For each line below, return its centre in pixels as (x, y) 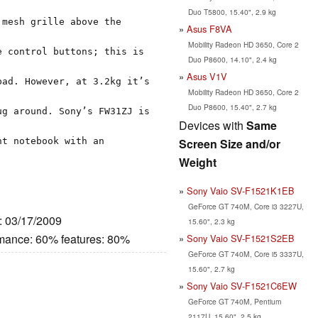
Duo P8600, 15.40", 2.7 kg (232, 106)
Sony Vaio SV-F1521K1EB (241, 190)
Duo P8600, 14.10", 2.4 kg (232, 59)
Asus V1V (207, 76)
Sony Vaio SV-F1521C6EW (242, 285)
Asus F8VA (209, 28)
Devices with (213, 125)
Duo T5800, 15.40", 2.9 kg (232, 11)
